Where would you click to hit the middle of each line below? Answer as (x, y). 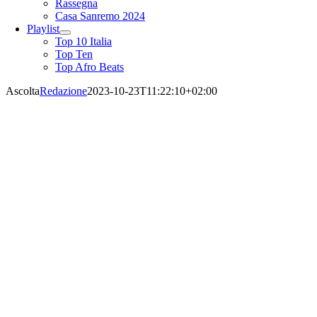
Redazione (63, 91)
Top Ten (74, 54)
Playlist (43, 28)
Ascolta (23, 91)
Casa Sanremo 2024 (100, 16)
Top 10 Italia (83, 41)
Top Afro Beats (90, 67)
